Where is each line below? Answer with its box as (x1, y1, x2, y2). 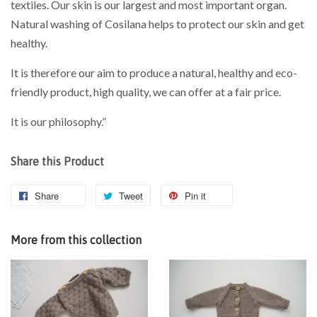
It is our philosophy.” (11, 115, 106, 129)
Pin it (185, 189, 206, 203)
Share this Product (11, 155, 104, 168)
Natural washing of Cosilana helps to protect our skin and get (11, 17, 304, 31)
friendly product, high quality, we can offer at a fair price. (11, 85, 281, 99)
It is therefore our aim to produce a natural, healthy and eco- (11, 66, 297, 80)
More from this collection (11, 234, 142, 247)
